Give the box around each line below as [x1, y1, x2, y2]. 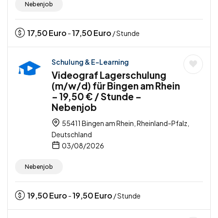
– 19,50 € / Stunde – [52, 91, 142, 103]
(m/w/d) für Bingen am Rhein [52, 80, 180, 92]
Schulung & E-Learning [52, 57, 129, 67]
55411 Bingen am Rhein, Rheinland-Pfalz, [61, 119, 189, 128]
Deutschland [52, 130, 92, 139]
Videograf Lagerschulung [52, 69, 166, 81]
